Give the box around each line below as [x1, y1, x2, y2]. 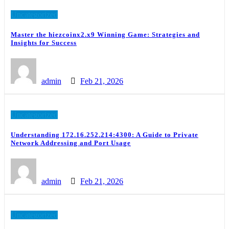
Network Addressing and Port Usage [11, 139, 131, 147]
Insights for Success [11, 38, 77, 47]
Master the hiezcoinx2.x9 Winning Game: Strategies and [11, 30, 200, 38]
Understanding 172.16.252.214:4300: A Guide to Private [11, 131, 198, 139]
